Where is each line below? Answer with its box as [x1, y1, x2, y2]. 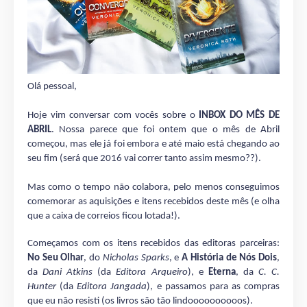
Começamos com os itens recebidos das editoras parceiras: [27, 238, 280, 249]
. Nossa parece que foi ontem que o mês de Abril [51, 124, 280, 135]
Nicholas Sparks [102, 252, 169, 263]
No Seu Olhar [27, 252, 84, 263]
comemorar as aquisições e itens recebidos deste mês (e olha [27, 196, 280, 207]
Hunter [27, 281, 56, 292]
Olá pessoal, [27, 81, 77, 92]
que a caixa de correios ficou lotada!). [27, 210, 180, 221]
